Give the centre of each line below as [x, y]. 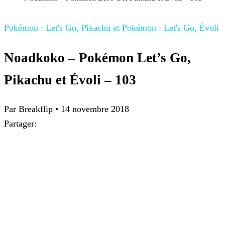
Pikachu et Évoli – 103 [70, 80]
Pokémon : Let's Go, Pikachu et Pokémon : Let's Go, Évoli [111, 28]
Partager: [20, 124]
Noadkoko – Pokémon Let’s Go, [97, 58]
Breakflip [36, 109]
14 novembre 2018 [95, 109]
